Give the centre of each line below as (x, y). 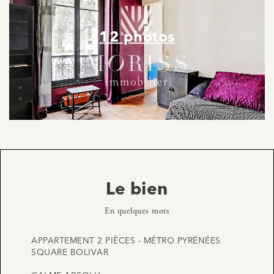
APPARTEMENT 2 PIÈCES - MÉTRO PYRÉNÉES (126, 241)
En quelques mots (137, 211)
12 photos (137, 38)
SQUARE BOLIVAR (70, 253)
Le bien (137, 191)
